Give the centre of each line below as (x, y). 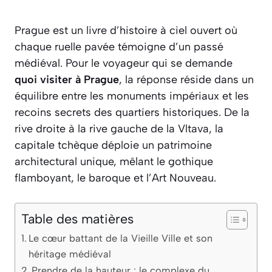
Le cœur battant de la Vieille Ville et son (121, 239)
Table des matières (77, 219)
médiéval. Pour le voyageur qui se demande (124, 63)
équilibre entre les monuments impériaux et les (132, 96)
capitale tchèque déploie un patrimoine (113, 145)
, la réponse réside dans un (186, 80)
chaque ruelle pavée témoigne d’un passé (119, 47)
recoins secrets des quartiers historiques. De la (132, 113)
